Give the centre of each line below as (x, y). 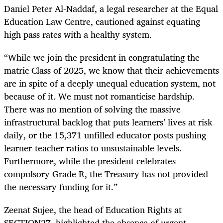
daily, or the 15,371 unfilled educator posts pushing (105, 135)
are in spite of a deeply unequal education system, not (110, 83)
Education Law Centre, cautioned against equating (102, 21)
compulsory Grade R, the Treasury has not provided (106, 173)
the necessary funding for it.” (61, 186)
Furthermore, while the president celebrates (90, 161)
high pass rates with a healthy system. (78, 34)
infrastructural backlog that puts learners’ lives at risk (108, 122)
